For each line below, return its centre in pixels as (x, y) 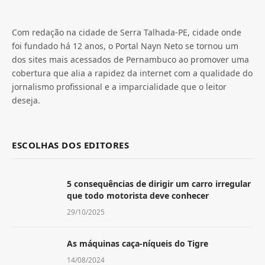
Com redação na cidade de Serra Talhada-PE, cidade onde (127, 33)
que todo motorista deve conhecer (138, 196)
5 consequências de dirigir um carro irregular (159, 184)
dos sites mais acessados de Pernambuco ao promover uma (130, 60)
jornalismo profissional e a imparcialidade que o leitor (119, 87)
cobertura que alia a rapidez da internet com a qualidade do (132, 73)
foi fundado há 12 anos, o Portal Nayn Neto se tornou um (125, 46)
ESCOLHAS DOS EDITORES (71, 145)
